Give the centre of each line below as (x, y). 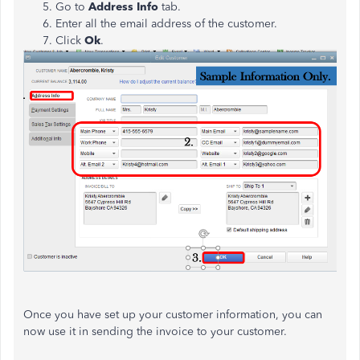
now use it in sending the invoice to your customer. (155, 331)
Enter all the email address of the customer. (166, 23)
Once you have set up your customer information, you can (173, 314)
